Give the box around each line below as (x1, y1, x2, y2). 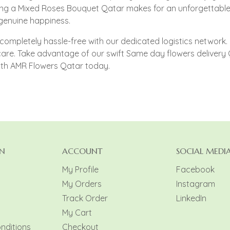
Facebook (176, 164, 215, 175)
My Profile (62, 164, 99, 175)
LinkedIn (176, 193, 206, 204)
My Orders (62, 179, 102, 189)
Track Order (62, 193, 108, 204)
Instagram (176, 179, 215, 189)
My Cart (62, 207, 92, 218)
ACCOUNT (62, 146, 103, 157)
